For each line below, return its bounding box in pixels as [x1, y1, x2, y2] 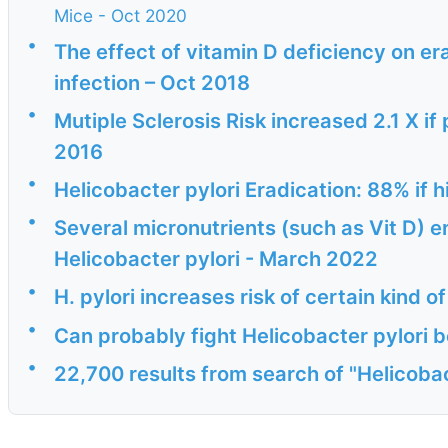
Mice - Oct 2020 [54, 4, 187, 26]
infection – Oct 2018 [54, 69, 250, 95]
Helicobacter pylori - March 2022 [54, 246, 378, 272]
